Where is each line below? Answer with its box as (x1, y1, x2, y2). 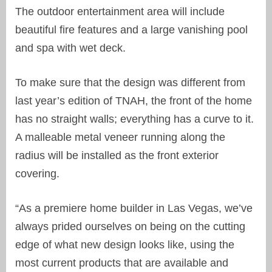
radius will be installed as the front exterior (15, 149, 219, 161)
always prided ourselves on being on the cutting (15, 220, 245, 233)
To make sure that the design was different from (15, 76, 245, 89)
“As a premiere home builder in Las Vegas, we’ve (15, 202, 253, 214)
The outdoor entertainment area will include (15, 5, 225, 18)
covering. (15, 167, 59, 180)
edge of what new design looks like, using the (15, 238, 234, 251)
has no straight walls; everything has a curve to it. (15, 112, 254, 125)
